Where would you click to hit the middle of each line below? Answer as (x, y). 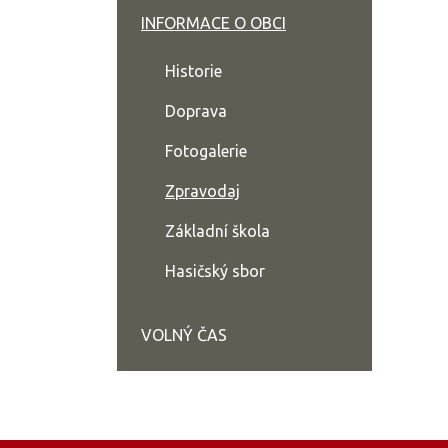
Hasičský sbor (215, 271)
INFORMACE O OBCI (213, 23)
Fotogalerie (206, 151)
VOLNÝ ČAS (184, 335)
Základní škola (217, 231)
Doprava (196, 111)
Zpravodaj (202, 191)
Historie (193, 71)
